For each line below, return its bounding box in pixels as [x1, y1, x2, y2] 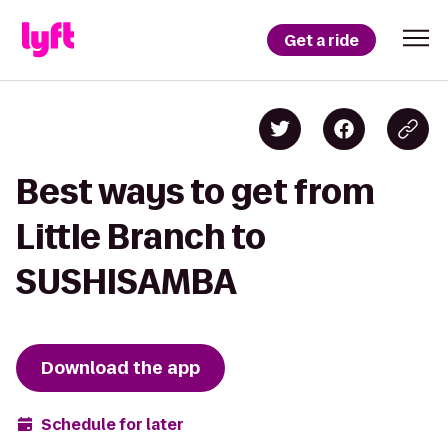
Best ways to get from [16, 173, 375, 210]
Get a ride [284, 29, 359, 51]
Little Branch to [16, 218, 266, 255]
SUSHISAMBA [16, 263, 237, 300]
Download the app [41, 356, 200, 380]
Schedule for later [41, 413, 184, 435]
